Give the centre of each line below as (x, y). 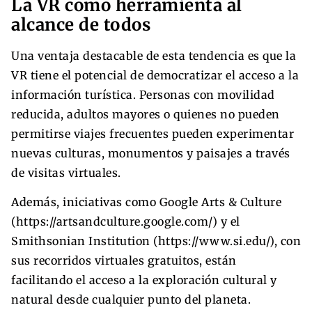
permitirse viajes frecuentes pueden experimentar (153, 133)
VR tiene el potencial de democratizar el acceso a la (155, 75)
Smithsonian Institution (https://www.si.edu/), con (156, 241)
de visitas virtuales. (66, 172)
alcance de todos (81, 24)
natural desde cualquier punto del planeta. (131, 299)
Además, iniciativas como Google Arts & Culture (146, 202)
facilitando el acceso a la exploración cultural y (144, 280)
